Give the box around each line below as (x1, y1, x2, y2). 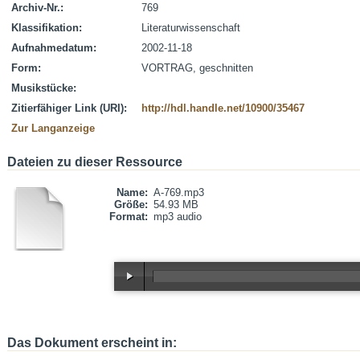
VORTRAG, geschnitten (141, 62, 253, 74)
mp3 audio (153, 211, 202, 223)
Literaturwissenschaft (141, 22, 240, 34)
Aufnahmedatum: (11, 42, 96, 54)
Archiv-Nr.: (11, 2, 63, 14)
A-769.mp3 (153, 186, 204, 198)
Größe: (114, 198, 148, 211)
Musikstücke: (11, 82, 76, 94)
